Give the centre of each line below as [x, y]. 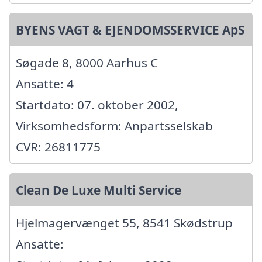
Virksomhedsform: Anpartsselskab [114, 126]
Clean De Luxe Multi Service [99, 190]
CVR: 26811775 [58, 147]
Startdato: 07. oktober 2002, [97, 105]
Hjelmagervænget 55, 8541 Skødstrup [124, 223]
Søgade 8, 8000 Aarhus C [87, 63]
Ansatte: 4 [45, 84]
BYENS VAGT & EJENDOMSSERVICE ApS [130, 30]
